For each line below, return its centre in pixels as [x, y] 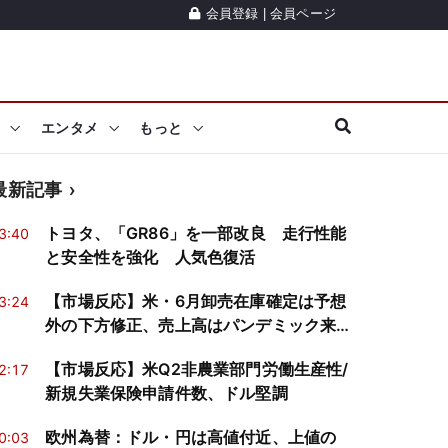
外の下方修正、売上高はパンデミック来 [191, 325]
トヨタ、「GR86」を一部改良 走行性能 [196, 233]
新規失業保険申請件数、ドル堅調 [166, 393]
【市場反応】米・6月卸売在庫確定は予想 [196, 301]
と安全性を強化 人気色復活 [150, 257]
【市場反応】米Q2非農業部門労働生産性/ [197, 369]
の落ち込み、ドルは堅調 [134, 349]
